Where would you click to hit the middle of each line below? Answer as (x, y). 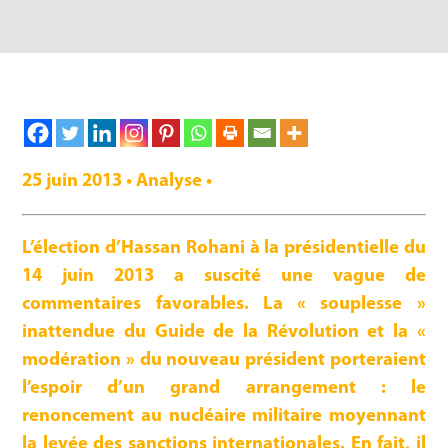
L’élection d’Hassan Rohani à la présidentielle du (224, 249)
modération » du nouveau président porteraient (224, 361)
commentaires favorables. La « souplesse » (224, 305)
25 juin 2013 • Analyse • (117, 181)
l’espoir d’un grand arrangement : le (224, 389)
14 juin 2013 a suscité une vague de (224, 277)
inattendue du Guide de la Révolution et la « (224, 333)
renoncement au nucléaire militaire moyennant (224, 417)
